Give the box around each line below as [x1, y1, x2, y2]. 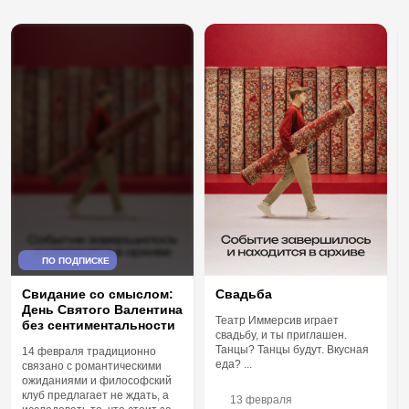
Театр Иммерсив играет [215, 313, 339, 327]
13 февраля [230, 393, 292, 406]
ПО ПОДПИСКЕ [42, 256, 110, 267]
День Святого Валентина [22, 301, 183, 317]
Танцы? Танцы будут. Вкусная [215, 342, 369, 356]
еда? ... [215, 357, 252, 371]
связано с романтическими [22, 359, 162, 372]
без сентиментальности [22, 317, 175, 332]
